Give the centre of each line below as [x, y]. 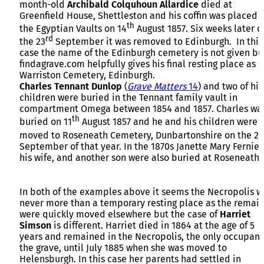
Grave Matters [157, 87]
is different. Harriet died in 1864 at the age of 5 [153, 226]
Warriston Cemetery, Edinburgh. [87, 75]
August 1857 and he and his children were [169, 122]
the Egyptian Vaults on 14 [73, 29]
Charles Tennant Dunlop [71, 87]
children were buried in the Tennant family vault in [128, 98]
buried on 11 [46, 122]
